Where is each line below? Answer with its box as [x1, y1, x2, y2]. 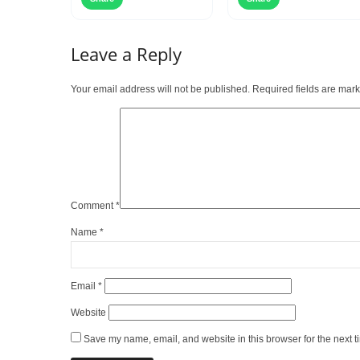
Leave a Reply [71, 42, 182, 67]
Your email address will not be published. [71, 84, 250, 96]
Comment [71, 200, 116, 212]
